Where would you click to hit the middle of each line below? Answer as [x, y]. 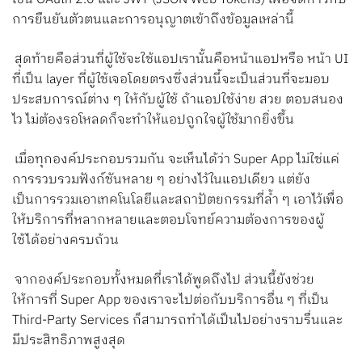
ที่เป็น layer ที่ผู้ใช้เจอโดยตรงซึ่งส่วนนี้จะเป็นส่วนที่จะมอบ [171, 79]
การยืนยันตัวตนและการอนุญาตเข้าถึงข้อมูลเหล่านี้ [153, 19]
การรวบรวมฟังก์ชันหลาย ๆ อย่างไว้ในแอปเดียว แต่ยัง [161, 179]
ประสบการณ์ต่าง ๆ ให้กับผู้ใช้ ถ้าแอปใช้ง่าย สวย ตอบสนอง [178, 99]
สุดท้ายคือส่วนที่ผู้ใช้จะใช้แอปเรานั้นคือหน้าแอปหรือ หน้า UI [182, 59]
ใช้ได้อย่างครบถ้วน [65, 240]
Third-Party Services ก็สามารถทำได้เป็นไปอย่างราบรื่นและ [177, 320]
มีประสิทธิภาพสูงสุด [69, 340]
